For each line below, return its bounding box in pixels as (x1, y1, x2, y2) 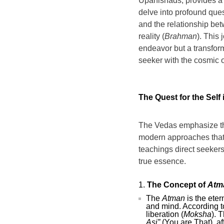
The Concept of (147, 180, 207, 189)
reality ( (138, 32, 164, 40)
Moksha (183, 210, 211, 218)
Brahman (164, 32, 197, 40)
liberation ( (146, 210, 183, 218)
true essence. (138, 157, 186, 165)
